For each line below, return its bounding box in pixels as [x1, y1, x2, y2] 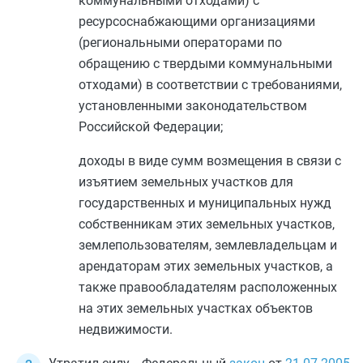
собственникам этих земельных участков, [79, 216, 335, 232]
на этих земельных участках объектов [79, 301, 313, 316]
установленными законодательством [79, 98, 307, 113]
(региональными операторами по [79, 35, 282, 50]
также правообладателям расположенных [79, 280, 337, 295]
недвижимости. [79, 322, 173, 337]
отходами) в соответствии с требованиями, [79, 77, 342, 92]
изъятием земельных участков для [79, 174, 293, 190]
